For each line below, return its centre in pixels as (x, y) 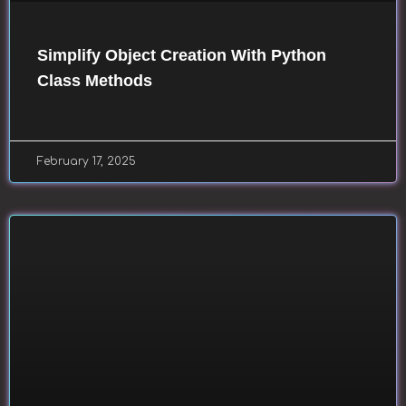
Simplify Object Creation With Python (182, 55)
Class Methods (95, 81)
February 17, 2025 (87, 161)
